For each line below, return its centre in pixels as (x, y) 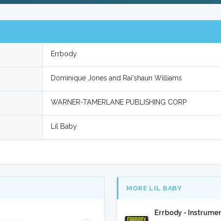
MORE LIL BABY (154, 188)
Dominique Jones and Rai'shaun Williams (117, 78)
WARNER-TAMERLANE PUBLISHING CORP (119, 102)
